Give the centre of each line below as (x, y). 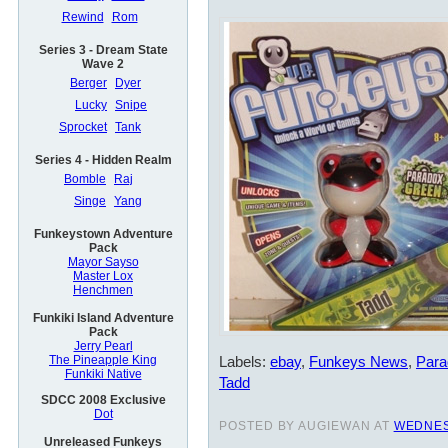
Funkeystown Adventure (103, 234)
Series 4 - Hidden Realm (103, 160)
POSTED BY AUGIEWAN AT (306, 426)
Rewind (82, 17)
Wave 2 (103, 64)
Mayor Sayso (103, 262)
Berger (88, 83)
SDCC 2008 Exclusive (103, 400)
